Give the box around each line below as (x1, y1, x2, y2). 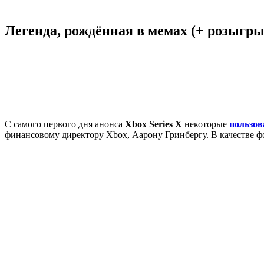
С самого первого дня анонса (5, 118, 123, 129)
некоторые (184, 118, 227, 129)
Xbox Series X (123, 118, 184, 129)
